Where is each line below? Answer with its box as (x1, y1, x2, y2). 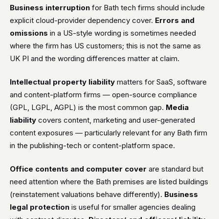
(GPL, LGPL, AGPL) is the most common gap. (10, 103, 166, 112)
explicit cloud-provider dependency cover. (10, 16, 155, 25)
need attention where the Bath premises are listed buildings (10, 177, 208, 186)
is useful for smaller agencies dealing (69, 202, 196, 212)
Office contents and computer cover (10, 164, 147, 174)
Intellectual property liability (10, 77, 115, 87)
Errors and (155, 16, 195, 25)
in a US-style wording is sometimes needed (48, 28, 196, 38)
